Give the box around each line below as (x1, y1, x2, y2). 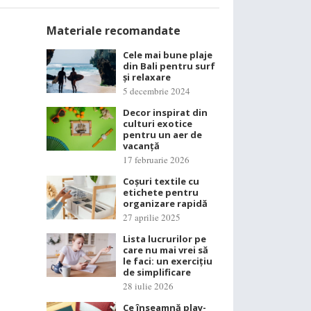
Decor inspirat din (123, 106, 208, 119)
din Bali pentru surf (123, 60, 215, 72)
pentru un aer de (123, 128, 202, 141)
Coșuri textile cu (123, 175, 199, 187)
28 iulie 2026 (123, 280, 174, 292)
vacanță (123, 140, 160, 152)
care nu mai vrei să (123, 244, 208, 256)
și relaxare (123, 71, 171, 83)
